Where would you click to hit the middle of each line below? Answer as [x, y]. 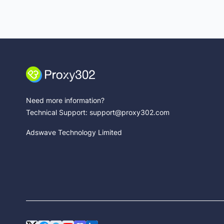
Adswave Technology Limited [74, 132]
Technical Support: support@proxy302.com [98, 112]
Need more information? [65, 100]
